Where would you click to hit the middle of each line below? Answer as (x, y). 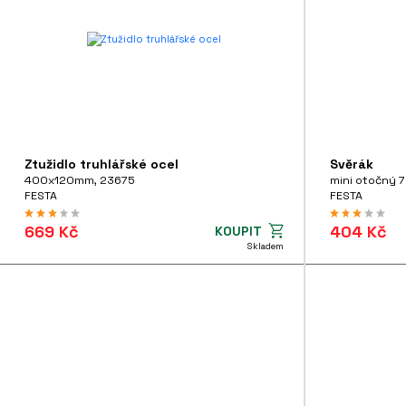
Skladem (265, 246)
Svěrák (351, 164)
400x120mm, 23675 (80, 180)
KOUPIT (238, 231)
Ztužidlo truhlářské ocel (102, 164)
